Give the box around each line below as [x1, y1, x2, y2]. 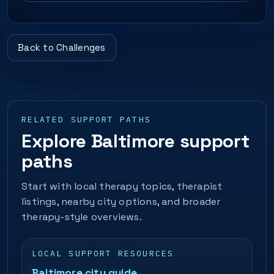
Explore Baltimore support [21, 129, 250, 153]
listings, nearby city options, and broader [21, 195, 221, 208]
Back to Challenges [18, 42, 106, 53]
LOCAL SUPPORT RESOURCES [32, 248, 174, 259]
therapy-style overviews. [21, 210, 142, 223]
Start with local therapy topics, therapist [21, 180, 223, 193]
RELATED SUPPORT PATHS [21, 114, 151, 125]
